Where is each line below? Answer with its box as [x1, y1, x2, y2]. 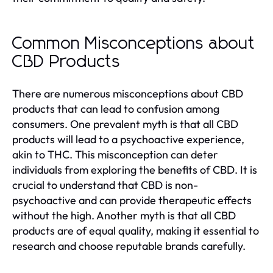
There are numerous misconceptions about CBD [12, 86, 243, 101]
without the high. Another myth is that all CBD [12, 208, 236, 222]
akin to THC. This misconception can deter [12, 147, 218, 161]
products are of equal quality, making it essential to [12, 223, 259, 238]
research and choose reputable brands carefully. [12, 238, 246, 253]
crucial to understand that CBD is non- [12, 177, 198, 192]
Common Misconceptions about [12, 35, 255, 52]
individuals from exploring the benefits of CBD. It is [12, 162, 257, 177]
